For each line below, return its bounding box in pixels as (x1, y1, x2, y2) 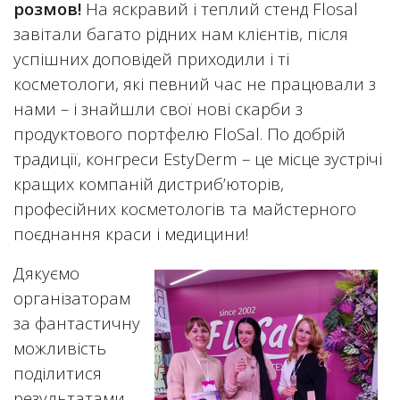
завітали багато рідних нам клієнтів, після (13, 22, 348, 45)
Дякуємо (13, 262, 79, 284)
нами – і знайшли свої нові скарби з (13, 97, 303, 120)
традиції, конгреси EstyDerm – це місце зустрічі (13, 147, 382, 170)
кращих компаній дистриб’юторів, (13, 172, 284, 195)
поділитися (13, 362, 102, 384)
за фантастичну (13, 312, 140, 334)
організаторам (13, 287, 130, 309)
